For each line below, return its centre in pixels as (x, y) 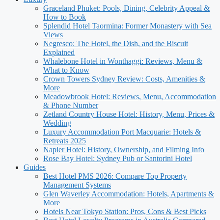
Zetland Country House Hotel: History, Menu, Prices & (129, 114)
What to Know (66, 70)
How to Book (65, 17)
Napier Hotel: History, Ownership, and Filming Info (124, 150)
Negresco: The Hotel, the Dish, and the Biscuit (116, 43)
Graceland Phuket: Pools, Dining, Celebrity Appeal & (126, 8)
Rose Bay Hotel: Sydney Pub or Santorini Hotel (118, 158)
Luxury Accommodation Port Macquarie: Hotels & (122, 132)
